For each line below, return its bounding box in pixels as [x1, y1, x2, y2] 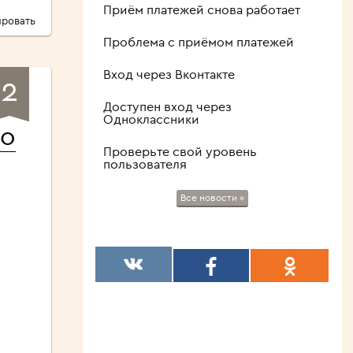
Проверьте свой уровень [102, 143, 257, 160]
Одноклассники [102, 111, 199, 128]
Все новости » [180, 191, 244, 204]
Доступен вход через [102, 98, 232, 115]
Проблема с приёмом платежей [102, 34, 294, 50]
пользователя [102, 156, 187, 173]
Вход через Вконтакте [102, 66, 235, 83]
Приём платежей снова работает [102, 2, 300, 18]
